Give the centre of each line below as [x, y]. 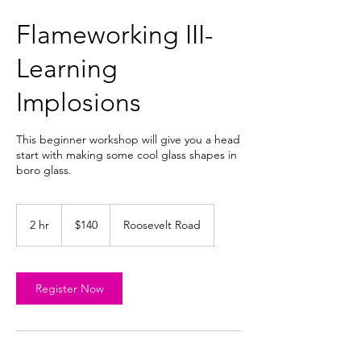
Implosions [79, 103]
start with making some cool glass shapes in [127, 155]
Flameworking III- [115, 35]
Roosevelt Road [162, 225]
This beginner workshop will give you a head [128, 140]
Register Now [69, 289]
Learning [67, 69]
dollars [74, 227]
